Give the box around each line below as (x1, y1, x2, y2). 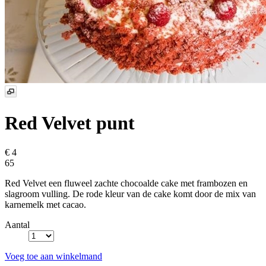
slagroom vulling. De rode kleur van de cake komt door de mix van (5, 188, 256, 199)
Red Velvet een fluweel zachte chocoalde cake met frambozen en (5, 178, 248, 188)
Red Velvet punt (5, 112, 135, 134)
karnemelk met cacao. (5, 199, 86, 210)
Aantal (5, 219, 30, 230)
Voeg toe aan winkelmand (5, 251, 102, 261)
